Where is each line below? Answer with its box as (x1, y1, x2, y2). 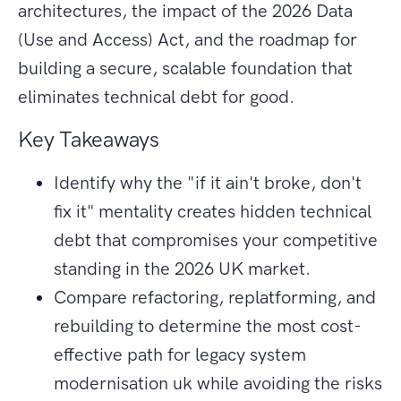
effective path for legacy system (54, 344, 306, 366)
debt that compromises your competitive (54, 229, 378, 252)
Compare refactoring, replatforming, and (54, 286, 376, 309)
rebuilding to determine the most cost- (54, 315, 362, 337)
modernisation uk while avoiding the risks (54, 372, 382, 395)
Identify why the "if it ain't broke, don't (54, 172, 362, 194)
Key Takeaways (18, 126, 159, 153)
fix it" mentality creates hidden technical (54, 200, 371, 223)
